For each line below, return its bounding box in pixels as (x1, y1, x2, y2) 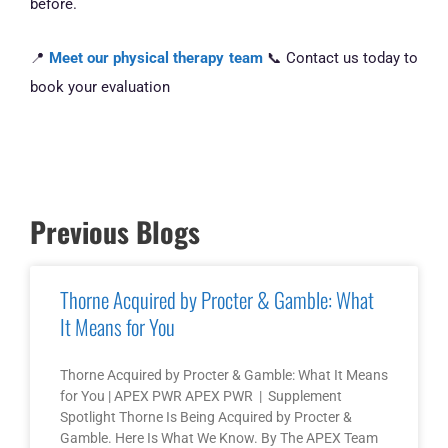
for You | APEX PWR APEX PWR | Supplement (60, 387, 342, 404)
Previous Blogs (30, 210, 200, 252)
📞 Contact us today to (262, 49, 419, 68)
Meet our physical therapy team (45, 49, 263, 68)
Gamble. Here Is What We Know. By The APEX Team (60, 429, 378, 446)
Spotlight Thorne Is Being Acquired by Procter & (60, 408, 352, 425)
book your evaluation (30, 78, 170, 97)
